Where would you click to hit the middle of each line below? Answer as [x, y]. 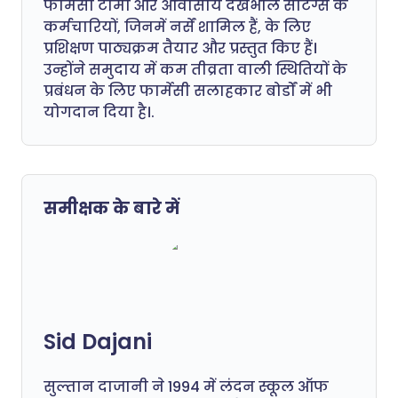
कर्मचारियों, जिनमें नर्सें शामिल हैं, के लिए [177, 27]
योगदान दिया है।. [99, 112]
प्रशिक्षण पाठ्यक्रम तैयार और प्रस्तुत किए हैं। [180, 48]
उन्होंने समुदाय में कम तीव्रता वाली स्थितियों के [195, 70]
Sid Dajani [98, 342]
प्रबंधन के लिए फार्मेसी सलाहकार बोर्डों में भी [188, 91]
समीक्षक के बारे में [111, 208]
